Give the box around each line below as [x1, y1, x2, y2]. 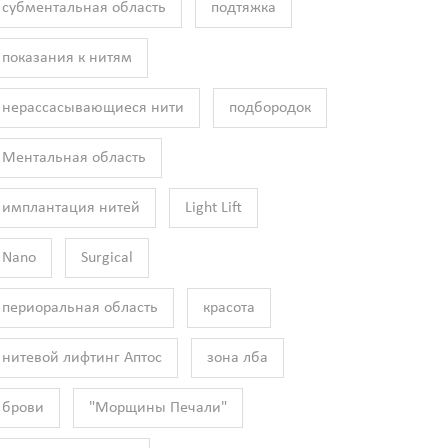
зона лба [207, 350, 268, 367]
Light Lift [185, 200, 242, 217]
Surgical [81, 250, 133, 267]
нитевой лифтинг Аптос [2, 350, 162, 367]
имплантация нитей [2, 200, 140, 217]
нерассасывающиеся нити [2, 100, 184, 117]
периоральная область [2, 300, 158, 317]
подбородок [229, 100, 311, 117]
